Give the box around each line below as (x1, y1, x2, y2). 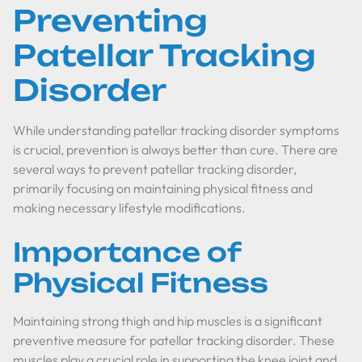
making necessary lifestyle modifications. (13, 200, 246, 216)
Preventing (13, 2, 208, 39)
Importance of (13, 236, 241, 268)
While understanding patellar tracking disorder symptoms (13, 122, 339, 138)
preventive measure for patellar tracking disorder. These (13, 332, 335, 348)
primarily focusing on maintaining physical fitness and (13, 180, 313, 196)
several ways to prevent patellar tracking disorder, (13, 161, 297, 177)
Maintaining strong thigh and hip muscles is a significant (13, 313, 322, 329)
